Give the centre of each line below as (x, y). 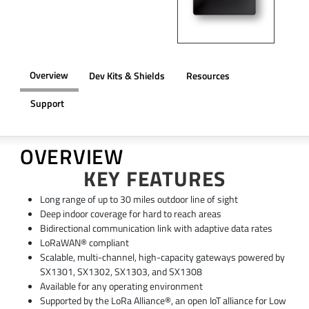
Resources (208, 76)
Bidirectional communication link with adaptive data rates (156, 229)
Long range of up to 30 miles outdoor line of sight (139, 200)
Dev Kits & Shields (127, 76)
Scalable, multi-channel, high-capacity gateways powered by (162, 258)
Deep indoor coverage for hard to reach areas (130, 214)
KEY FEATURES (154, 178)
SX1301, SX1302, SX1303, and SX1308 (121, 272)
